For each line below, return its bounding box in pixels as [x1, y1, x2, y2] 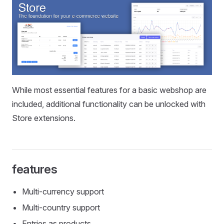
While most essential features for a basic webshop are [12, 85, 206, 95]
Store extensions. [12, 113, 75, 123]
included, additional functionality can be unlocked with [12, 99, 205, 109]
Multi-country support [22, 202, 100, 213]
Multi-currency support [22, 186, 104, 197]
